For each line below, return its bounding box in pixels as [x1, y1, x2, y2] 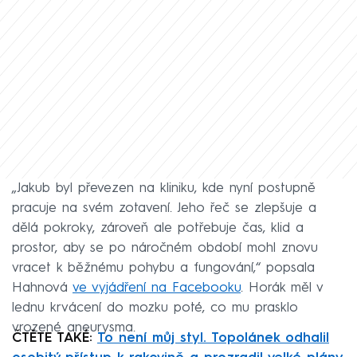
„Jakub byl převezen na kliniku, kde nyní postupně [12, 182, 316, 196]
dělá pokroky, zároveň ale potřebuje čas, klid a [12, 222, 304, 236]
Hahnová [12, 281, 73, 296]
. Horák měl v [241, 281, 323, 296]
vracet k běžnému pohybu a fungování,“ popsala [12, 261, 315, 276]
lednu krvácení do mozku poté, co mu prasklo [12, 301, 298, 316]
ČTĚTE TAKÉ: [12, 331, 97, 346]
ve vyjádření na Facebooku [73, 281, 241, 296]
